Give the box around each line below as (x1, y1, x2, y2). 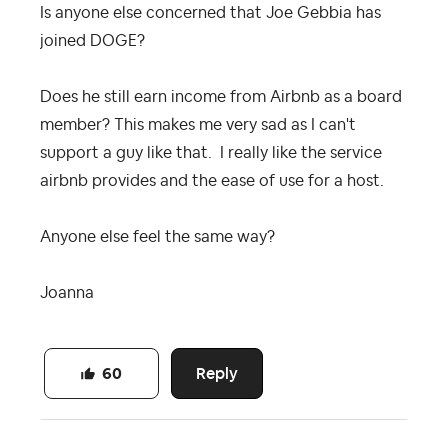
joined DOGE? (40, 32, 145, 49)
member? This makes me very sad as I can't (40, 116, 356, 133)
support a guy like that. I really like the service (40, 144, 382, 161)
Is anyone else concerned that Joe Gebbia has (40, 4, 381, 21)
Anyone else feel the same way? (40, 228, 279, 245)
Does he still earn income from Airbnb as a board (40, 88, 402, 105)
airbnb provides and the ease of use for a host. (40, 172, 384, 189)
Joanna (40, 284, 94, 301)
